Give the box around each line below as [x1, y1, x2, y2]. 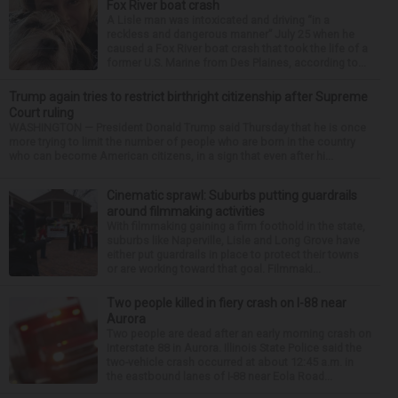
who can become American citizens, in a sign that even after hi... [9, 149, 333, 163]
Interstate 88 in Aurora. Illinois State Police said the [107, 341, 362, 355]
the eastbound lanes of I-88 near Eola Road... [107, 370, 332, 384]
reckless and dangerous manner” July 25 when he [107, 28, 354, 42]
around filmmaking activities [107, 204, 265, 219]
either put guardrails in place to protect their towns [107, 248, 359, 262]
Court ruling [9, 106, 74, 121]
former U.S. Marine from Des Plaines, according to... [107, 56, 366, 70]
